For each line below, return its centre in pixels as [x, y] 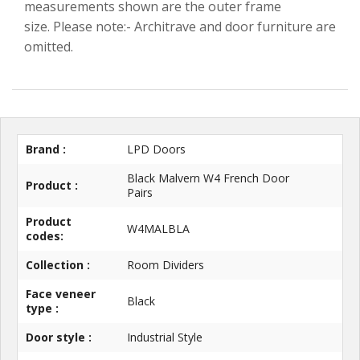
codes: [45, 236]
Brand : [46, 149]
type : [42, 309]
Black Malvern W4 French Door [208, 178]
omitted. [49, 47]
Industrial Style [165, 337]
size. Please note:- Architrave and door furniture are [180, 27]
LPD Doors [156, 149]
